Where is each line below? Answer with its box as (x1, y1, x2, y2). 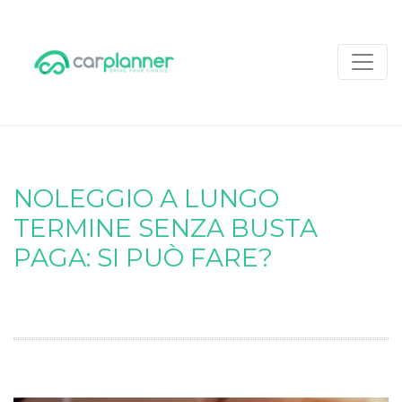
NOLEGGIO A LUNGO (13, 182, 279, 214)
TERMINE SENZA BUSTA (13, 212, 318, 243)
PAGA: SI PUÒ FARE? (13, 241, 273, 273)
